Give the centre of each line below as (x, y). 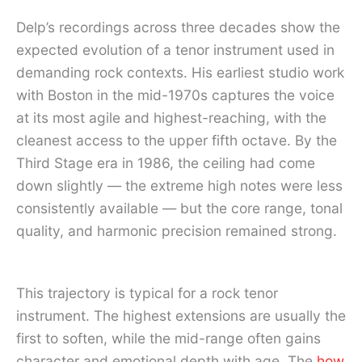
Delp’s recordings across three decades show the (178, 27)
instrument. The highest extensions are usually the (181, 315)
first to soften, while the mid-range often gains (168, 338)
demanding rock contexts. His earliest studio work (180, 72)
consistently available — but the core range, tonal (179, 208)
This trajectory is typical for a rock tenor (147, 293)
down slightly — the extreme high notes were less (179, 185)
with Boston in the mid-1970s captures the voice (175, 95)
